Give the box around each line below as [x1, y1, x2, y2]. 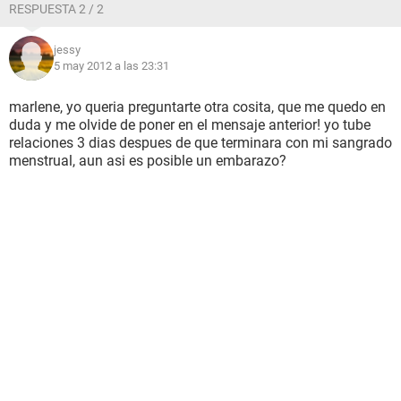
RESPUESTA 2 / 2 [9, 2, 104, 16]
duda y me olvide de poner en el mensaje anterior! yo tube [9, 116, 371, 133]
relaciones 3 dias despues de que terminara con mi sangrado [9, 134, 392, 151]
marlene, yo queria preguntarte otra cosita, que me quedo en [9, 98, 386, 115]
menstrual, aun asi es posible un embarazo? [9, 152, 286, 169]
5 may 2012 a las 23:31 [54, 59, 169, 73]
